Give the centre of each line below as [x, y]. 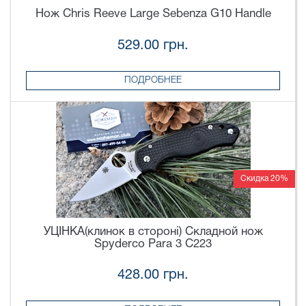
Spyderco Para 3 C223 [153, 244]
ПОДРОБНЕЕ [153, 80]
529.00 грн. [153, 46]
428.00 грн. [153, 276]
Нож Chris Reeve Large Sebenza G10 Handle [153, 14]
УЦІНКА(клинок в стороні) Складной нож [153, 232]
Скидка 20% [264, 178]
